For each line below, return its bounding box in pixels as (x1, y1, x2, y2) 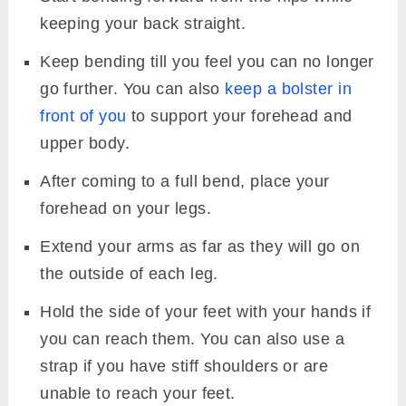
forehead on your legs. (40, 198, 217, 217)
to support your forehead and (126, 106, 353, 125)
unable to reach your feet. (40, 383, 241, 402)
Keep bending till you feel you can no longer (40, 52, 374, 71)
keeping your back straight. (40, 14, 251, 33)
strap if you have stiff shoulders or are (40, 356, 329, 375)
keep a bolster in (225, 79, 353, 98)
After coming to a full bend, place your (40, 171, 330, 190)
